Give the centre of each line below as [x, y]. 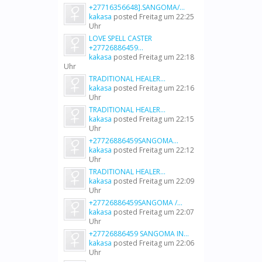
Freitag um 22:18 [167, 57]
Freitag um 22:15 [167, 119]
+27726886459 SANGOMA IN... [139, 234]
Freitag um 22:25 [167, 17]
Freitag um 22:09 [167, 181]
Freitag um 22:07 [167, 212]
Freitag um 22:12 [167, 150]
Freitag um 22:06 [167, 243]
